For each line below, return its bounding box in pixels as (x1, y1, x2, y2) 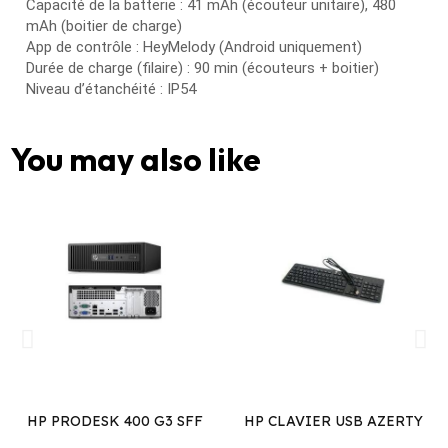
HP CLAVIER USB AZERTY (244, 412, 423, 431)
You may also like (10, 139, 261, 180)
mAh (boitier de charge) (26, 17, 182, 36)
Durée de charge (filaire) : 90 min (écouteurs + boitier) (26, 59, 379, 78)
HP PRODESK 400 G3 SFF (26, 412, 203, 431)
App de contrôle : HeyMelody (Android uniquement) (26, 38, 362, 57)
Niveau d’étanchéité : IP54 (26, 80, 196, 99)
